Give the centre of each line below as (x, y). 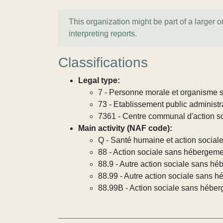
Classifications (103, 62)
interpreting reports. (103, 34)
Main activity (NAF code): (125, 128)
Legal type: (99, 80)
